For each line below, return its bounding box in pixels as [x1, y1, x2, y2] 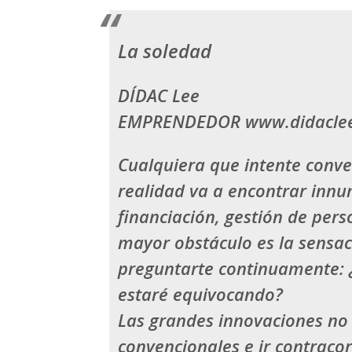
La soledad [118, 38, 212, 64]
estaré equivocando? [118, 282, 284, 306]
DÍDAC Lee [118, 83, 200, 108]
